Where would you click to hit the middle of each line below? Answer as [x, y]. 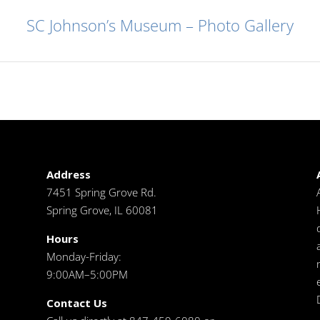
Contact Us [76, 303]
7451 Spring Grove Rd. [101, 192]
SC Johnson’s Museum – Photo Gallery [160, 25]
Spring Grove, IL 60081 [102, 210]
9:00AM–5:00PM [87, 275]
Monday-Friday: [84, 257]
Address [68, 175]
